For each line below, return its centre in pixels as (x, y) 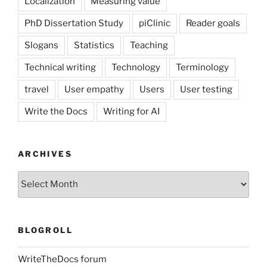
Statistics (94, 46)
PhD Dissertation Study (74, 24)
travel (37, 90)
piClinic (155, 24)
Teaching (149, 46)
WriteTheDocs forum (62, 259)
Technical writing (60, 68)
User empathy (94, 90)
